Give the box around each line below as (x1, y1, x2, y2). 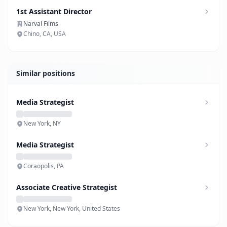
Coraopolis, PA (23, 162, 64, 170)
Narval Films (23, 19, 58, 28)
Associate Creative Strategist (16, 182, 117, 192)
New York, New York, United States (23, 204, 120, 213)
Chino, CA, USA (23, 29, 66, 38)
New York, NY (23, 119, 61, 128)
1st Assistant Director (16, 7, 92, 16)
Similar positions (16, 68, 75, 78)
